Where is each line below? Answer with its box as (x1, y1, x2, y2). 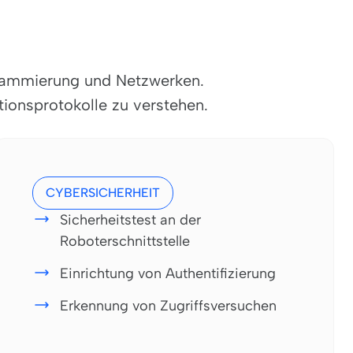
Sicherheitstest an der (60, 210, 201, 229)
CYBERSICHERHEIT (46, 184, 160, 200)
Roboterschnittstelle (60, 232, 190, 250)
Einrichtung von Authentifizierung (60, 264, 276, 282)
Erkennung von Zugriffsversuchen (60, 296, 277, 314)
